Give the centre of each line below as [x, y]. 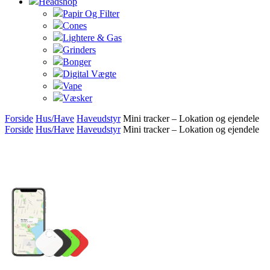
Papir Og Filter [91, 14]
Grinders [79, 50]
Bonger [77, 62]
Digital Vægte [89, 74]
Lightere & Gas [92, 38]
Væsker [77, 98]
